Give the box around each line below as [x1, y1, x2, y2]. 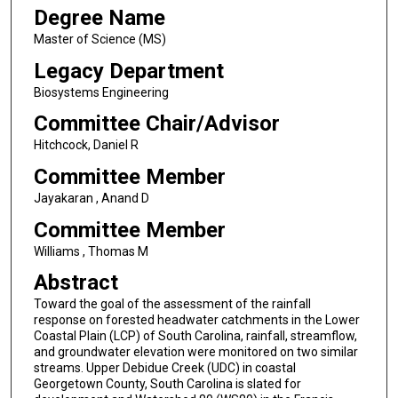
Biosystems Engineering [33, 84, 169, 99]
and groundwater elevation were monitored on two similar [33, 345, 358, 360]
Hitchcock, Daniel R [33, 138, 139, 153]
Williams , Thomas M [33, 243, 148, 259]
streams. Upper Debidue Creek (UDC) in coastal [33, 361, 296, 376]
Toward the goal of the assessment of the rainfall [33, 297, 311, 312]
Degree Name [33, 4, 165, 30]
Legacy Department [33, 58, 224, 84]
